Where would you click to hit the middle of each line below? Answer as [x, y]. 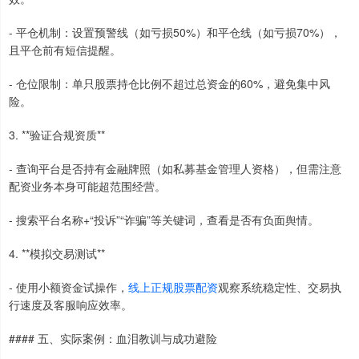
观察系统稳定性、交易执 [280, 287]
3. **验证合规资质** [57, 135]
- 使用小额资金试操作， [69, 287]
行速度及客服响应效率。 [71, 305]
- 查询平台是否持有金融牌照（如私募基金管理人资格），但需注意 [175, 169]
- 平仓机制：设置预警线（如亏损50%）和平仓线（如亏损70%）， [175, 32]
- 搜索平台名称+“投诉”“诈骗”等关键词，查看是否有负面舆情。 [164, 220]
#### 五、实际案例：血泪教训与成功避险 [113, 339]
